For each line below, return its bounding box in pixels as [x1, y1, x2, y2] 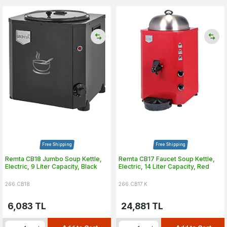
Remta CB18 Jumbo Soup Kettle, [5, 155, 102, 163]
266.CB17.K [119, 181, 147, 187]
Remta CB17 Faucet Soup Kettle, [119, 155, 215, 163]
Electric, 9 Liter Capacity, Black [5, 163, 97, 170]
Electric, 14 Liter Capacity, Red [119, 163, 209, 170]
